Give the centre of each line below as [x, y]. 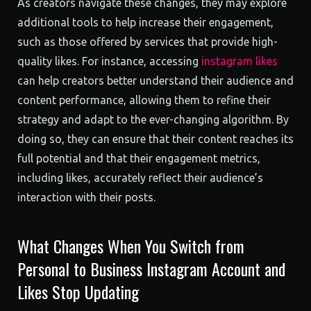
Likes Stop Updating [78, 292]
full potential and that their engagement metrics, [139, 158]
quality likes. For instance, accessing [109, 61]
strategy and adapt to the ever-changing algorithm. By [153, 119]
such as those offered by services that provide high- [148, 42]
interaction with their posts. [86, 197]
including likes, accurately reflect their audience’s [140, 178]
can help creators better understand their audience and [155, 81]
